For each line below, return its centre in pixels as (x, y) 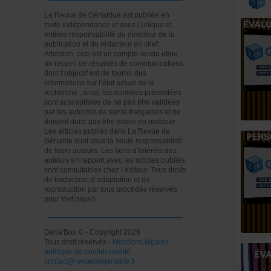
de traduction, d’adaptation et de (97, 179)
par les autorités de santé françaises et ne (113, 112)
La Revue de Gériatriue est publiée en (107, 15)
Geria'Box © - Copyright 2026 (92, 232)
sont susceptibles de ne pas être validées (112, 102)
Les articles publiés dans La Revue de (107, 131)
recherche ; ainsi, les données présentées (113, 92)
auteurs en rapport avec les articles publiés (115, 160)
